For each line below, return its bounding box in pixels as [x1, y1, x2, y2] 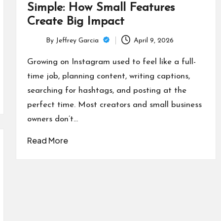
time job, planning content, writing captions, [27, 72, 190, 80]
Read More [27, 135, 68, 146]
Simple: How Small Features [27, 1, 175, 14]
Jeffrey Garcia [55, 37, 101, 44]
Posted [26, 42, 48, 50]
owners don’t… [27, 114, 78, 123]
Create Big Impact [27, 15, 124, 28]
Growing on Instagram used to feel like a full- [27, 57, 196, 66]
